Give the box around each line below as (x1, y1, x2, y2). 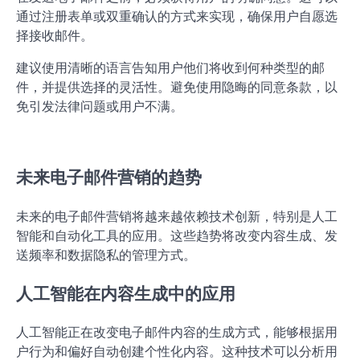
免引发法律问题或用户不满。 (16, 98, 183, 115)
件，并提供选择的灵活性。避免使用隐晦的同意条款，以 (16, 79, 337, 96)
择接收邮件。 (16, 27, 93, 44)
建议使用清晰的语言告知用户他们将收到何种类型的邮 (16, 59, 325, 76)
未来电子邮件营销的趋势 (16, 325, 202, 346)
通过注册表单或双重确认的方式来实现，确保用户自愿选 (16, 8, 337, 25)
